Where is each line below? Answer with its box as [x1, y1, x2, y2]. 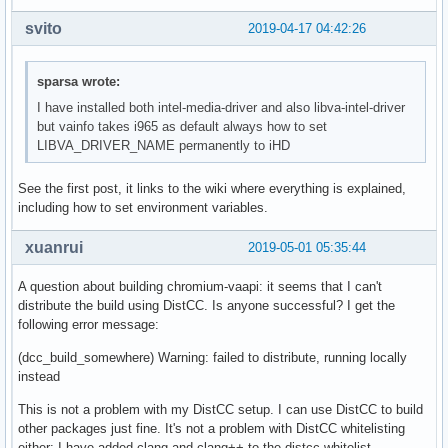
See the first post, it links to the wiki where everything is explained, [18, 181, 406, 197]
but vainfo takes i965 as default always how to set [37, 118, 328, 134]
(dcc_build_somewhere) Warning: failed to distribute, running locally [18, 350, 407, 366]
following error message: [18, 317, 159, 333]
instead [18, 369, 60, 385]
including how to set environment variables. [18, 200, 268, 216]
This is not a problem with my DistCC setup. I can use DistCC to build [18, 402, 423, 418]
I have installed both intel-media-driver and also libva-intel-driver [37, 99, 406, 115]
